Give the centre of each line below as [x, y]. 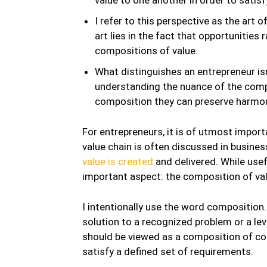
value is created [118, 161]
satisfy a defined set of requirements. [168, 251]
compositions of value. [146, 50]
